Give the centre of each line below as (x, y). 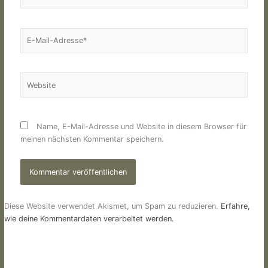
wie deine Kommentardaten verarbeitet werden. (89, 219)
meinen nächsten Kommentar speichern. (92, 139)
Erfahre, (235, 206)
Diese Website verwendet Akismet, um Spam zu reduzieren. (112, 206)
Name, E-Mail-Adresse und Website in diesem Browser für (142, 127)
